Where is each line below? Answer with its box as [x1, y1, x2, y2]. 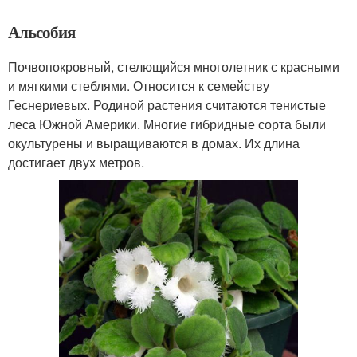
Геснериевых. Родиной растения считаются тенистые [8, 95, 326, 114]
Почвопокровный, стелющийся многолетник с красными [8, 57, 339, 76]
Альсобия [8, 19, 75, 44]
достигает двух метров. [8, 152, 144, 171]
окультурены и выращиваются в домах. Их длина [8, 133, 300, 152]
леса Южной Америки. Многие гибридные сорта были [8, 114, 326, 133]
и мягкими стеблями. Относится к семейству [8, 76, 269, 95]
